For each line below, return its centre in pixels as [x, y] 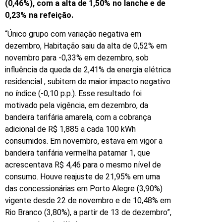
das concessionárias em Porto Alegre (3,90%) [84, 189]
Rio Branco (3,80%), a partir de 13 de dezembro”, [88, 213]
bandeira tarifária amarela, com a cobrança [78, 117]
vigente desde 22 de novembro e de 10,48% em [88, 201]
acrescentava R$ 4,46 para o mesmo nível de [83, 165]
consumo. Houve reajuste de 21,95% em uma [83, 177]
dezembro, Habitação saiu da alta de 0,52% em [86, 46]
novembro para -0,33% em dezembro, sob [77, 58]
